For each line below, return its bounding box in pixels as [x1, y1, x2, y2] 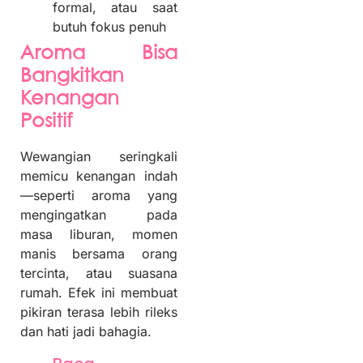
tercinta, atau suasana [20, 265, 177, 282]
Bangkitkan [20, 67, 124, 87]
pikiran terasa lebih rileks [20, 304, 177, 321]
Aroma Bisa [20, 45, 177, 64]
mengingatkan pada [20, 207, 177, 224]
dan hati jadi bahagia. [20, 323, 152, 340]
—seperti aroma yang [20, 187, 177, 204]
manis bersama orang [20, 246, 177, 263]
